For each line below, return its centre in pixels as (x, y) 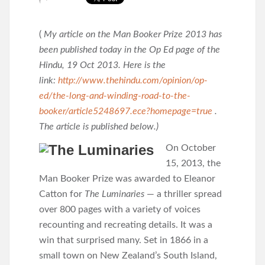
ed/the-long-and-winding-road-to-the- (115, 96)
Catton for (62, 194)
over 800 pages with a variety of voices (120, 209)
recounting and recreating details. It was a (126, 225)
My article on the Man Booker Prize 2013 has (133, 34)
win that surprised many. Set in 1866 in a (124, 240)
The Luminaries (116, 194)
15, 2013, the (193, 163)
